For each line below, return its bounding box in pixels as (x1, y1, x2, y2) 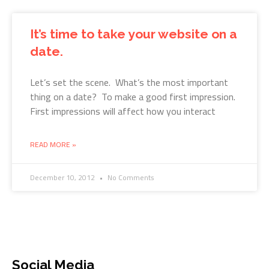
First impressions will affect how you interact (30, 102, 216, 120)
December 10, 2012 (30, 171, 97, 184)
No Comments (106, 171, 154, 184)
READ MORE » (30, 138, 76, 151)
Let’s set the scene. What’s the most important (30, 73, 228, 91)
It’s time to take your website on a (30, 26, 237, 41)
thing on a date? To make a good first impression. (30, 88, 238, 106)
